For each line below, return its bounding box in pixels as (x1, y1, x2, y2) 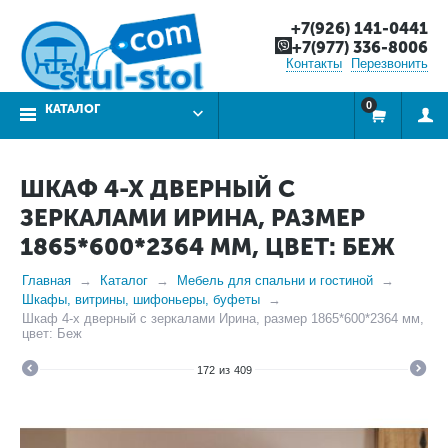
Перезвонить (351, 56, 428, 71)
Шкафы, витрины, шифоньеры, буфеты (22, 292, 260, 307)
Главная (22, 273, 71, 288)
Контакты (286, 56, 342, 71)
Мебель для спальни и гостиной (177, 273, 373, 288)
